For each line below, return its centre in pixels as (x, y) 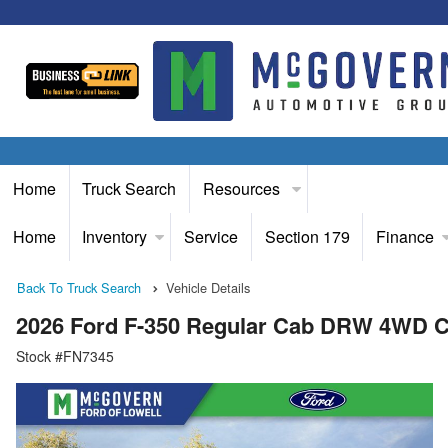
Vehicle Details (208, 287)
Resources (243, 188)
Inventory (115, 236)
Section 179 (307, 236)
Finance (405, 236)
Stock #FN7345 (65, 356)
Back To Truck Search (79, 287)
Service (210, 236)
